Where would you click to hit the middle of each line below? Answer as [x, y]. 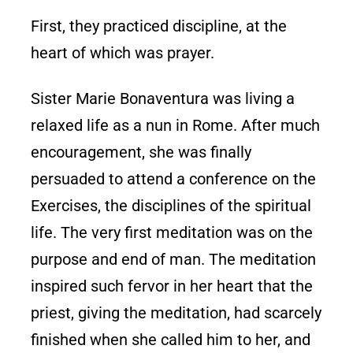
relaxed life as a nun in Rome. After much [176, 125]
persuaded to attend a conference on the [174, 178]
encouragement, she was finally [141, 152]
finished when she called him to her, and [171, 339]
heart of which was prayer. [123, 52]
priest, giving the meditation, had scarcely [176, 312]
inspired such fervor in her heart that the [172, 286]
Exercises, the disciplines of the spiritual [171, 205]
